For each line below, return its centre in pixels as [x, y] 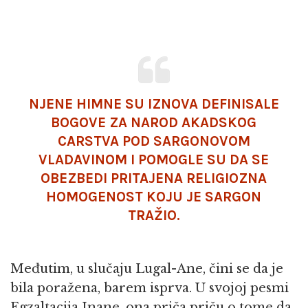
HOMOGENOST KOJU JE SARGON [154, 197]
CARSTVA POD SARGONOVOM [154, 141]
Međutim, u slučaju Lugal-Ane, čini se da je [147, 269]
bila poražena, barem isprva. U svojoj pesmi [150, 288]
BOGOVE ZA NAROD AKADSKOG [154, 123]
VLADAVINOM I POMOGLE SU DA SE [154, 160]
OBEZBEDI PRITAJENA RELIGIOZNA [154, 178]
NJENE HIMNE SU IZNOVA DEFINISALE [154, 104]
